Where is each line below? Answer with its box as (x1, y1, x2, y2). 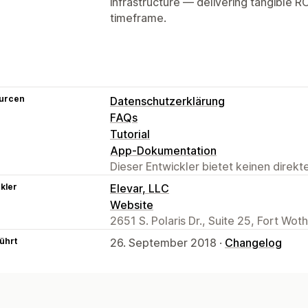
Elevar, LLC (110, 181, 169, 195)
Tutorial (110, 126, 150, 141)
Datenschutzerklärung (110, 93, 225, 108)
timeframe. (110, 10, 166, 25)
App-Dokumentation (110, 143, 217, 157)
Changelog (225, 235, 282, 250)
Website (110, 197, 153, 212)
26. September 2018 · (110, 235, 225, 250)
